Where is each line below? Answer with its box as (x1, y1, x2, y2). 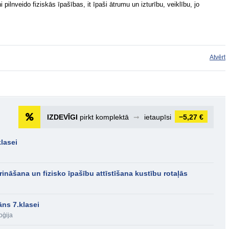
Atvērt (210, 54, 225, 61)
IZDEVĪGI (47, 113, 78, 121)
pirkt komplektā (78, 113, 131, 121)
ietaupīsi (142, 113, 173, 121)
